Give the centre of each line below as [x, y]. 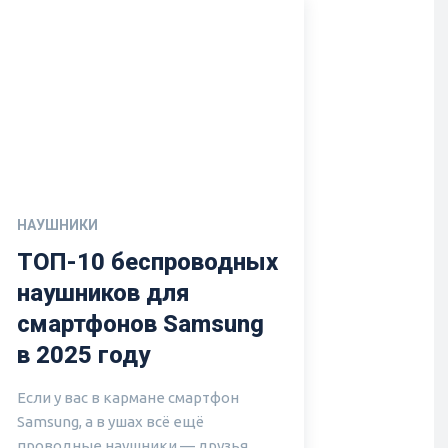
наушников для [103, 292]
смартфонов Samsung [140, 323]
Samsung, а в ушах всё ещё [110, 421]
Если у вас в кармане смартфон [128, 397]
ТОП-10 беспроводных [147, 261]
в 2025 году [83, 354]
